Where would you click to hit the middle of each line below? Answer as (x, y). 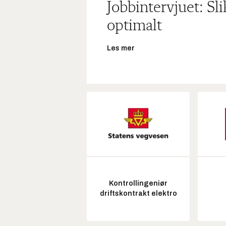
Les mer (121, 48)
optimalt (134, 26)
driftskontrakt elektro (138, 194)
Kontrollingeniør (138, 184)
